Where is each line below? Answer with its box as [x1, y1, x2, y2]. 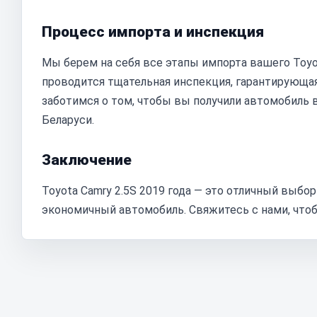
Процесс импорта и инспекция [42, 23, 264, 40]
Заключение [42, 151, 132, 168]
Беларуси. [42, 113, 94, 127]
